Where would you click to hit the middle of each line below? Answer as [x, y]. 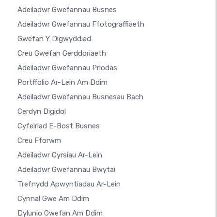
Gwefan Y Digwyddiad [54, 39]
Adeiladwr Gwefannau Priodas [67, 68]
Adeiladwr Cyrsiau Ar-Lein [60, 155]
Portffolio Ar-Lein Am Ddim [62, 82]
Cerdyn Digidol [42, 111]
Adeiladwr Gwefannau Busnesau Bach [80, 97]
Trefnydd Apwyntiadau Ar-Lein [69, 184]
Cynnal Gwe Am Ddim [53, 198]
